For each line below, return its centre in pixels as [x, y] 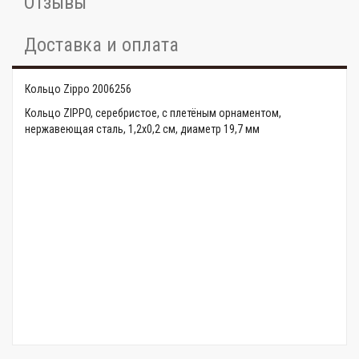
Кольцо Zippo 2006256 [78, 89]
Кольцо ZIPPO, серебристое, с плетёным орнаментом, [153, 113]
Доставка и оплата [101, 45]
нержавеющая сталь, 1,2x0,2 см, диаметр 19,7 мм [142, 129]
